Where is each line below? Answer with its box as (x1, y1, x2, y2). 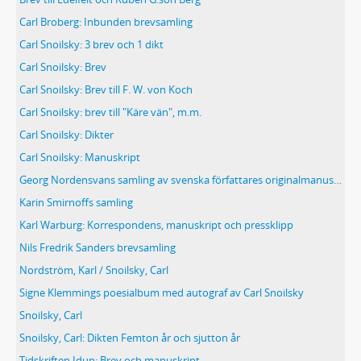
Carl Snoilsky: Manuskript (19, 150, 140, 164)
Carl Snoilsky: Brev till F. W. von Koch (19, 82, 193, 97)
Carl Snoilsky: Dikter (19, 127, 114, 142)
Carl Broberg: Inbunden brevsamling (19, 15, 193, 29)
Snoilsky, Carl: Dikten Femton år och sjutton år (19, 330, 240, 345)
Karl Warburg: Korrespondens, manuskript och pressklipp (19, 218, 293, 232)
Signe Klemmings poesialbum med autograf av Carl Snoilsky (19, 285, 304, 300)
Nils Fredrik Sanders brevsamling (19, 240, 176, 255)
